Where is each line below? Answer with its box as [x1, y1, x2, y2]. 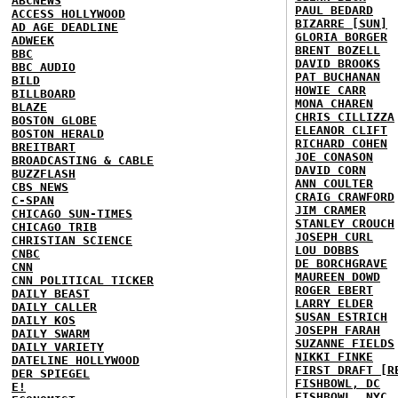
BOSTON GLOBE [12, 114, 97, 127]
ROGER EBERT [295, 283, 373, 297]
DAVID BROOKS [295, 57, 380, 70]
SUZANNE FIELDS [295, 337, 394, 350]
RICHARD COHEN [295, 137, 387, 150]
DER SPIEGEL [12, 367, 90, 380]
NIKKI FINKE [295, 350, 373, 363]
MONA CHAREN [295, 97, 373, 110]
